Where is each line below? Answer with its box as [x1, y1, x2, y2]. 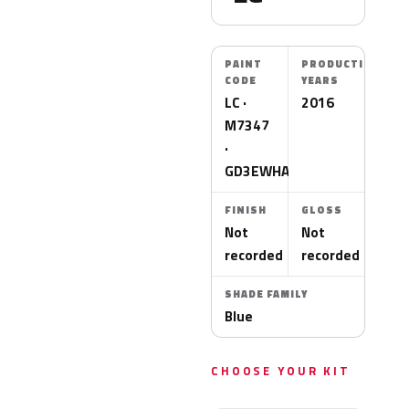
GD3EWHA [225, 160, 289, 182]
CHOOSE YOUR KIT [211, 362, 351, 380]
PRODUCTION [301, 57, 382, 71]
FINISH [225, 203, 267, 217]
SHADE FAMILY [225, 287, 308, 301]
